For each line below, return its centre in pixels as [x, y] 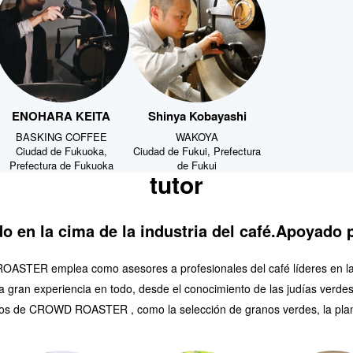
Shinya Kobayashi [197, 114]
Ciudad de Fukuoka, [61, 149]
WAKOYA [197, 135]
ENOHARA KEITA [61, 114]
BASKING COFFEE [61, 135]
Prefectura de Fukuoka [61, 163]
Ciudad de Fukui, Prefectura [197, 149]
